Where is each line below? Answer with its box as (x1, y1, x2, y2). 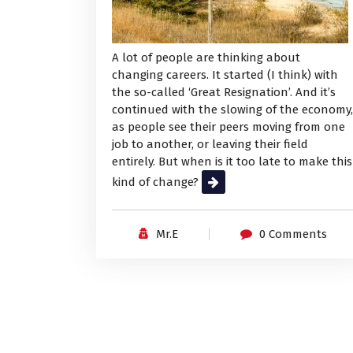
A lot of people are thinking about (112, 50, 300, 65)
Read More (202, 175, 260, 190)
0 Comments (258, 227, 327, 242)
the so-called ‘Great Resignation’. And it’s (112, 85, 336, 100)
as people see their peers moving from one (112, 120, 345, 135)
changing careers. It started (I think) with (112, 68, 338, 83)
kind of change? (112, 175, 202, 190)
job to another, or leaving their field (112, 137, 308, 152)
